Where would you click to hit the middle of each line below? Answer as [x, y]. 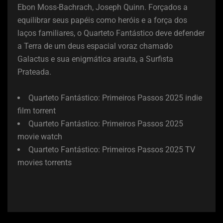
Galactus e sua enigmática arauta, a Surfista [95, 59]
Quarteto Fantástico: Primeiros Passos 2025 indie [115, 98]
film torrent [37, 111]
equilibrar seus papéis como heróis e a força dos [102, 20]
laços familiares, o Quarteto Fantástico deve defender [111, 33]
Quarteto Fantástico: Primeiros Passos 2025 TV [112, 149]
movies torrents [45, 162]
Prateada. [34, 72]
